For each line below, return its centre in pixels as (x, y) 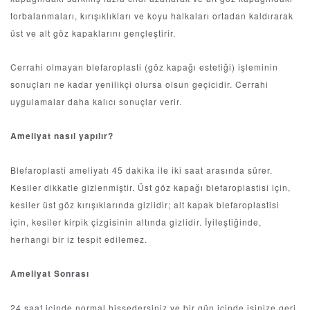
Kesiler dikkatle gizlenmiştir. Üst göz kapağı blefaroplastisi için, (151, 188)
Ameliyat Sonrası (50, 274)
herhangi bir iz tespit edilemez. (79, 239)
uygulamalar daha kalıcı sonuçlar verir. (96, 102)
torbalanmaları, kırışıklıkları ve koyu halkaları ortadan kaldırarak (152, 16)
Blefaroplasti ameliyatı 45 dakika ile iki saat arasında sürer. (142, 170)
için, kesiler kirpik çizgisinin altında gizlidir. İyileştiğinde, (136, 222)
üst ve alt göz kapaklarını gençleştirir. (96, 33)
